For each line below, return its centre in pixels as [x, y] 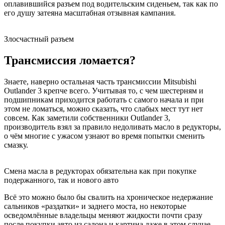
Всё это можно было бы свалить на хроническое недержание [108, 197]
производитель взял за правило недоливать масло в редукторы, [113, 127]
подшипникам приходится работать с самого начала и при [104, 100]
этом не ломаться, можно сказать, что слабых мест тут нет [103, 109]
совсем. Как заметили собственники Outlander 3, [87, 118]
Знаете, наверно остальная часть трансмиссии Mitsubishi [100, 82]
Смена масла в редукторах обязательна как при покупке [100, 171]
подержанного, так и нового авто [61, 180]
